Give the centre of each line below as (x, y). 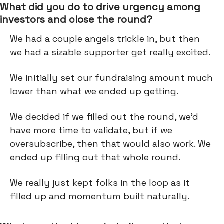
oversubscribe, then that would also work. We (110, 144)
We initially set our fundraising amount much (111, 78)
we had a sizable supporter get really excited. (110, 52)
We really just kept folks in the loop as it (100, 183)
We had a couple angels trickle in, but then (105, 39)
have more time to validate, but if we (91, 130)
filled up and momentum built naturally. (100, 196)
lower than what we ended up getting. (94, 91)
